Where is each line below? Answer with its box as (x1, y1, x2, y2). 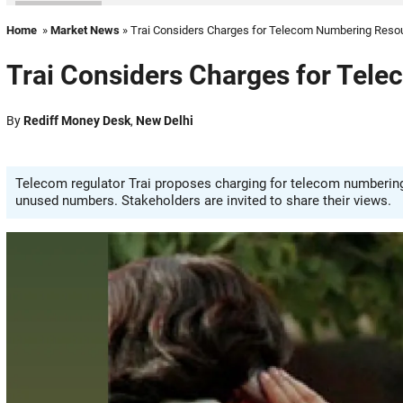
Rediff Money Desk (23, 113, 130, 128)
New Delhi (136, 113, 193, 128)
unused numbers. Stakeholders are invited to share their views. (15, 193, 391, 209)
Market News (50, 23, 120, 37)
